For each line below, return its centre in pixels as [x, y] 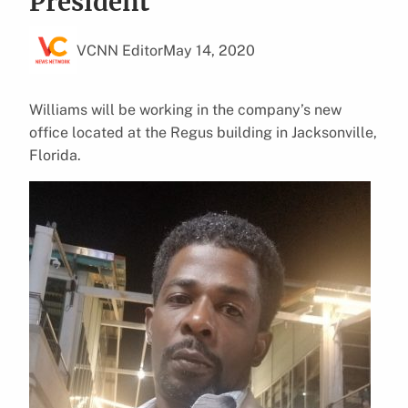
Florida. [55, 155]
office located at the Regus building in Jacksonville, [203, 132]
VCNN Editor [120, 50]
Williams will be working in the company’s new [185, 109]
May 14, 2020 [209, 50]
